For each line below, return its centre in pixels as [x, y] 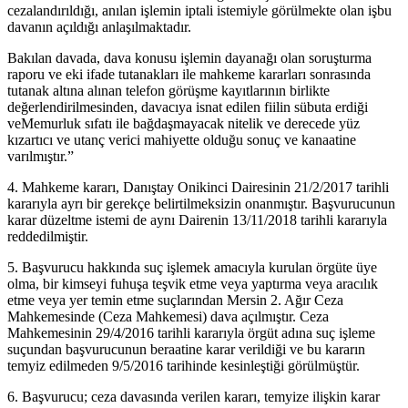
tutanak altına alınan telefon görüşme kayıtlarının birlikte [168, 90]
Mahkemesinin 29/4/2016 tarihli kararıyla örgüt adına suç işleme [191, 332]
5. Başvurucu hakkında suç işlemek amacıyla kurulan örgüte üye [192, 267]
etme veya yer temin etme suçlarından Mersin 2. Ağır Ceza [175, 300]
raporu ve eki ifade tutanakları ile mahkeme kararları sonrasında [189, 74]
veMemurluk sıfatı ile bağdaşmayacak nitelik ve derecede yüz [184, 123]
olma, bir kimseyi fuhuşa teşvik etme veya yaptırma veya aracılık [193, 283]
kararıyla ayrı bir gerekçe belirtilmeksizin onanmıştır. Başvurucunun [201, 203]
